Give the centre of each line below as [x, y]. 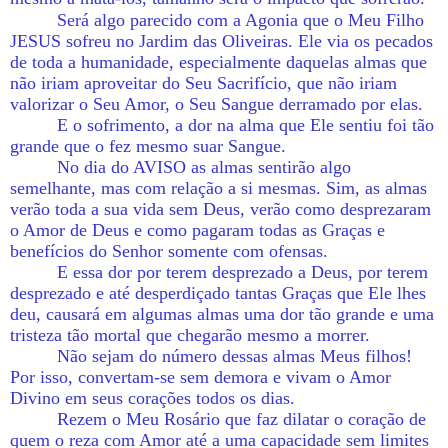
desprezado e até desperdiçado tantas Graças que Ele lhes [218, 292]
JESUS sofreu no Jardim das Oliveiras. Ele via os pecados [221, 40]
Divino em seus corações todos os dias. [152, 397]
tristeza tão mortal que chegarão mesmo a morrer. [190, 334]
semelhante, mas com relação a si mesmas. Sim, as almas [218, 187]
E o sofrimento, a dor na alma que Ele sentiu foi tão [246, 124]
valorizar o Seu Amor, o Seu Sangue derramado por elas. [216, 103]
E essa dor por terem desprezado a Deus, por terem [243, 271]
